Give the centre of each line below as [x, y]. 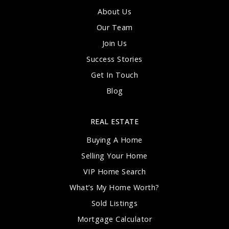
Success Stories [114, 59]
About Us [114, 11]
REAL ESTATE [114, 121]
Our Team [114, 27]
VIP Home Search [114, 171]
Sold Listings [114, 203]
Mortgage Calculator [114, 219]
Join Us [114, 43]
